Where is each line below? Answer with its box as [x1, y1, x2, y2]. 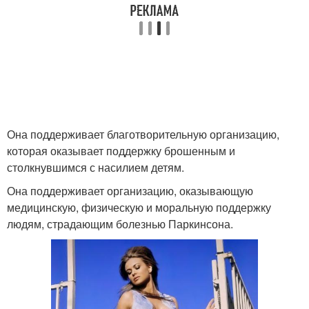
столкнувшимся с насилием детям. [7, 159, 184, 175]
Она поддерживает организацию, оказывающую [7, 183, 253, 199]
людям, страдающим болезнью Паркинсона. [7, 216, 233, 232]
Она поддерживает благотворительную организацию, [7, 126, 279, 142]
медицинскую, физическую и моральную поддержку [7, 199, 271, 215]
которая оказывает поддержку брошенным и [7, 143, 235, 159]
